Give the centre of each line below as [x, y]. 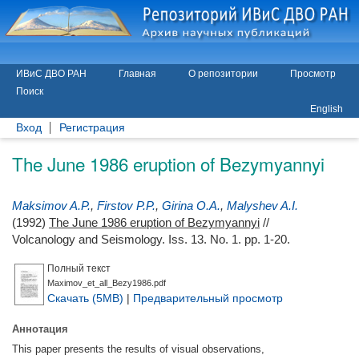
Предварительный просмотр [208, 298]
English [327, 109]
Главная [137, 74]
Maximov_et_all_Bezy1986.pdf [107, 282]
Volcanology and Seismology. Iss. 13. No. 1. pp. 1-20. [151, 239]
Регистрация [92, 128]
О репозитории [223, 74]
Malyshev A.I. [262, 206]
